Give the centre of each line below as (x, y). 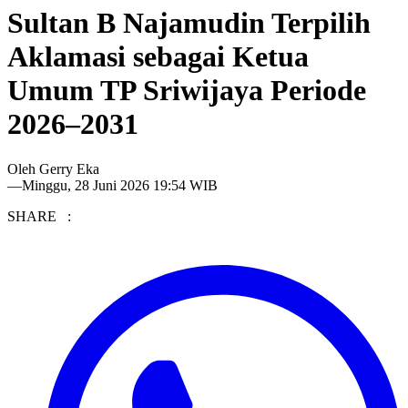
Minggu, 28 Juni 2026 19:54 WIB (120, 185)
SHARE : (39, 216)
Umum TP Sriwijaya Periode (187, 91)
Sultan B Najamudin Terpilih (189, 23)
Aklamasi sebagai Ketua (158, 57)
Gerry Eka (69, 168)
